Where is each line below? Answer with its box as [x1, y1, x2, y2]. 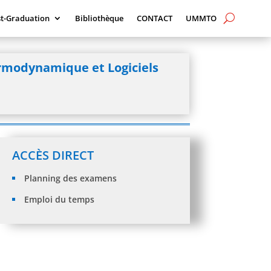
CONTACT [136, 13, 172, 24]
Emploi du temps [24, 194, 94, 206]
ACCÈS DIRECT [11, 147, 94, 164]
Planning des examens [24, 172, 117, 184]
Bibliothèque [74, 13, 123, 24]
